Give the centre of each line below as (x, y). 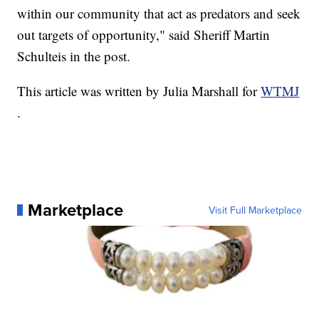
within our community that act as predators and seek (159, 14)
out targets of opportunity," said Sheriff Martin (144, 35)
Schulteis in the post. (74, 56)
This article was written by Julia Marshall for (139, 91)
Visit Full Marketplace (255, 210)
